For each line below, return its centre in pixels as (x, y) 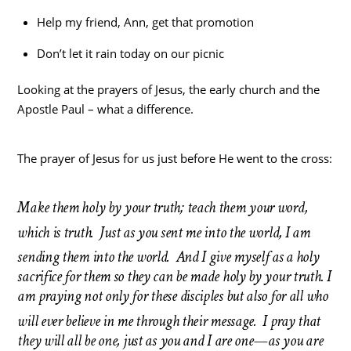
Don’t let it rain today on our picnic (130, 54)
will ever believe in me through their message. (139, 322)
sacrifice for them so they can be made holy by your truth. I (174, 277)
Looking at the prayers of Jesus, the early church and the (169, 90)
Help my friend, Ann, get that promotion (145, 22)
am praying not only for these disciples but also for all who (173, 297)
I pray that (291, 322)
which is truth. (57, 232)
